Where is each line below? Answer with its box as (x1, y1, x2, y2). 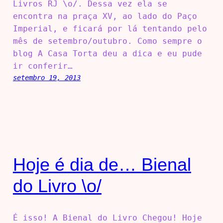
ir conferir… (12, 61, 73, 71)
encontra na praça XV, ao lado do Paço (12, 11, 197, 21)
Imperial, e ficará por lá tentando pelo (12, 23, 207, 33)
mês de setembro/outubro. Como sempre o (12, 36, 202, 46)
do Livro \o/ (12, 175, 102, 196)
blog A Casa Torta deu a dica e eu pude (12, 48, 202, 58)
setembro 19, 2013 (12, 73, 81, 82)
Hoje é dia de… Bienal (12, 154, 191, 175)
